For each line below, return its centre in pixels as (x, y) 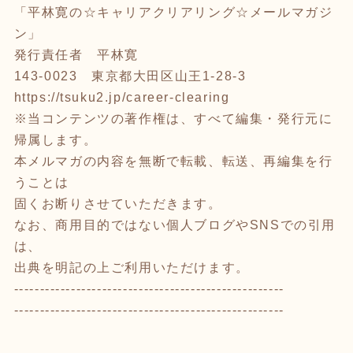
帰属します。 (56, 139)
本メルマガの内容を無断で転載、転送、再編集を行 (173, 161)
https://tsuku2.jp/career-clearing (122, 97)
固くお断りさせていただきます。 (118, 203)
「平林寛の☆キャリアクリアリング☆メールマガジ (173, 12)
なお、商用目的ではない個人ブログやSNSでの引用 (175, 225)
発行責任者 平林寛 (76, 54)
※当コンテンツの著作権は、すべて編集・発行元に (173, 118)
